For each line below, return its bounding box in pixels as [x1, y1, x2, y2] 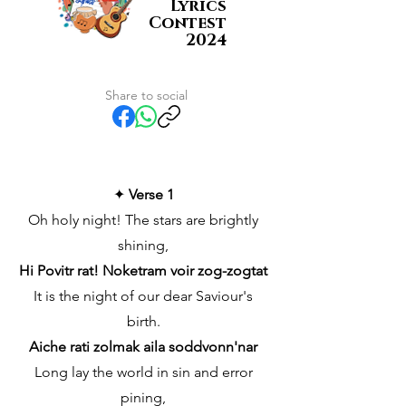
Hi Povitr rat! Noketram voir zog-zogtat [19, 262, 267, 279]
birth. [126, 313, 160, 330]
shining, [118, 237, 169, 254]
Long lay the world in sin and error [34, 363, 253, 381]
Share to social [104, 87, 188, 103]
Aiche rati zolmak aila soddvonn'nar [29, 338, 257, 355]
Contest [149, 13, 227, 34]
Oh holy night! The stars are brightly [28, 211, 258, 228]
